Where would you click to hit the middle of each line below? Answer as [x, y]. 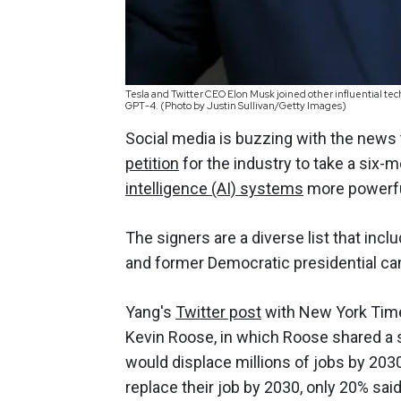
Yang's [150, 312]
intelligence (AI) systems [214, 189]
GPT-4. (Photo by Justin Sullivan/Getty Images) [236, 106]
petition [152, 164]
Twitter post [218, 312]
